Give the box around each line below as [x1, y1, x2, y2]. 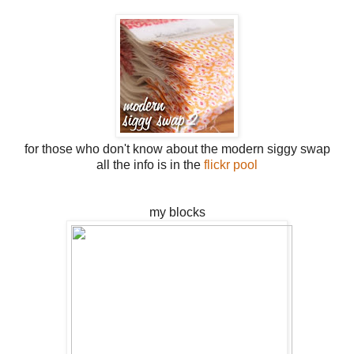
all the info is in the [96, 157, 204, 171]
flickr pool [204, 157, 258, 171]
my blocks [149, 205, 205, 219]
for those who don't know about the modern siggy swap [24, 141, 330, 156]
